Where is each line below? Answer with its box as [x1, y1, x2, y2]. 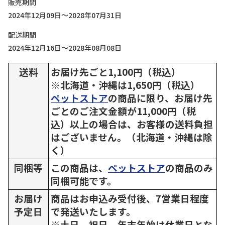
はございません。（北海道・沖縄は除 [51, 130, 212, 144]
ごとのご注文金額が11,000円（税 [51, 104, 196, 118]
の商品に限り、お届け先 [108, 91, 212, 104]
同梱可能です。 [51, 174, 117, 187]
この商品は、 [51, 161, 108, 174]
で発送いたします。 [51, 204, 136, 218]
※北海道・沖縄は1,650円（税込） [51, 78, 200, 91]
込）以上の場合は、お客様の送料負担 [51, 117, 213, 131]
